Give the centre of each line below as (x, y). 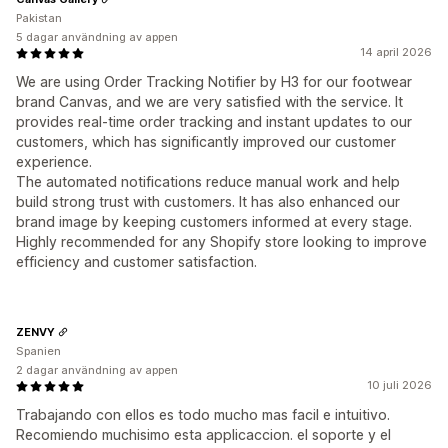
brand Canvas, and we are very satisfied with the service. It (209, 102)
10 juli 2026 (399, 385)
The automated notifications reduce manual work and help (208, 182)
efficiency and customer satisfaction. (136, 262)
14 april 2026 (396, 52)
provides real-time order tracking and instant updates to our (214, 122)
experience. (54, 162)
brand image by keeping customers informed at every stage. (214, 222)
